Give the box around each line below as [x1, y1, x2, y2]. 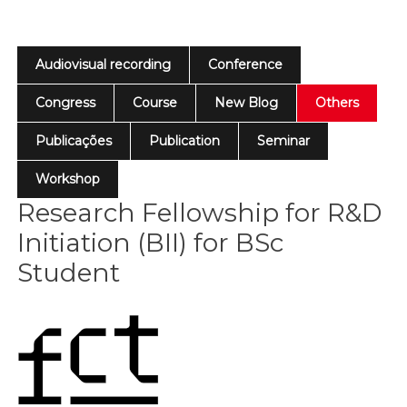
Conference [208, 56, 283, 73]
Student [17, 257, 121, 288]
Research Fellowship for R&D [17, 197, 382, 228]
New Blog [214, 94, 279, 111]
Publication [149, 133, 221, 149]
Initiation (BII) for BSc [17, 227, 284, 258]
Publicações [35, 133, 113, 149]
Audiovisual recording [35, 56, 172, 73]
